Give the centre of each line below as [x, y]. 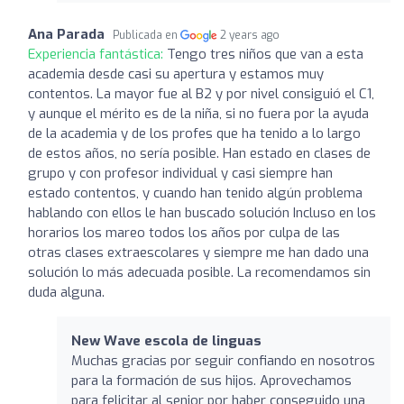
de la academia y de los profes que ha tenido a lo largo [194, 133]
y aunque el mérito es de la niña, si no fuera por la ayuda [198, 113]
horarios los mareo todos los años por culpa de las [184, 232]
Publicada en [147, 35]
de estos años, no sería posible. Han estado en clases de [199, 153]
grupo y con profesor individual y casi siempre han [180, 173]
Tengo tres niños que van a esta [265, 54]
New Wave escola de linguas [166, 340]
